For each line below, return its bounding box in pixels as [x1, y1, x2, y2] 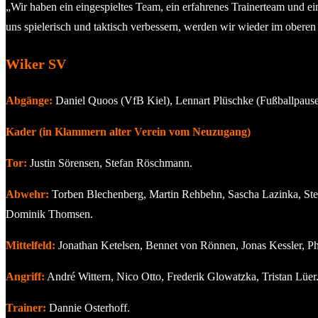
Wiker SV [6, 55, 66, 72]
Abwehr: [6, 187, 49, 200]
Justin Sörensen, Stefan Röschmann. [27, 156, 192, 169]
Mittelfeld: [6, 238, 55, 251]
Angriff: [6, 270, 45, 283]
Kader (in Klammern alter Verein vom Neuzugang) [6, 125, 251, 138]
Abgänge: [6, 94, 53, 106]
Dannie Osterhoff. [46, 301, 130, 314]
